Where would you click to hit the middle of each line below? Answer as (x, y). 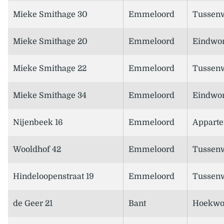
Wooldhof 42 (37, 150)
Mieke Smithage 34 (50, 96)
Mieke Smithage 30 (50, 15)
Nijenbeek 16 (38, 123)
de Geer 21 (33, 204)
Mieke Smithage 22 (50, 69)
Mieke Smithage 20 (50, 42)
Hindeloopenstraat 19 (53, 177)
